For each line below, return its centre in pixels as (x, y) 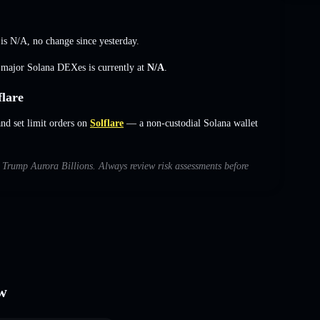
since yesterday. (106, 41)
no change (53, 41)
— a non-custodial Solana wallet (191, 123)
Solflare (107, 123)
